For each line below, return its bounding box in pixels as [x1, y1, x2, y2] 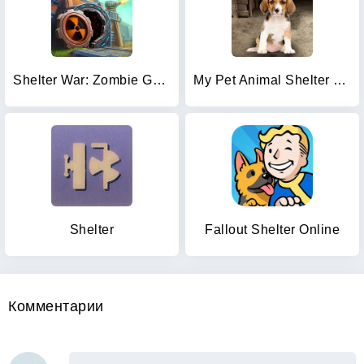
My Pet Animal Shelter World [333, 73, 346, 87]
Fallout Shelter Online [205, 223, 340, 236]
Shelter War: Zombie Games [152, 73, 166, 87]
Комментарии [8, 298, 104, 314]
